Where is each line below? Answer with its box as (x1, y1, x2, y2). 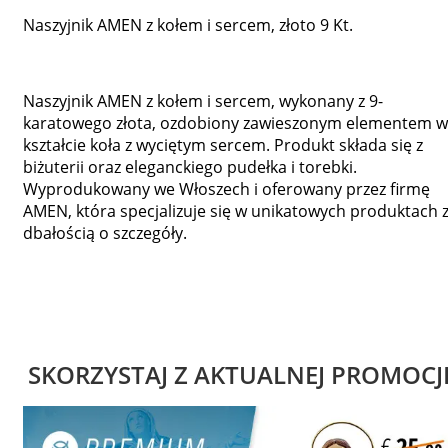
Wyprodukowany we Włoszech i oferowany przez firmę (23, 177, 430, 200)
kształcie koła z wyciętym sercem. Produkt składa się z (23, 133, 423, 156)
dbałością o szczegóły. (23, 221, 187, 244)
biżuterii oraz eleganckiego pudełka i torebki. (23, 155, 357, 178)
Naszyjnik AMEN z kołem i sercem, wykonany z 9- (23, 89, 383, 112)
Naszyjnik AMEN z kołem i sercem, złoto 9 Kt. (23, 13, 353, 36)
